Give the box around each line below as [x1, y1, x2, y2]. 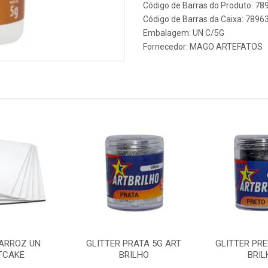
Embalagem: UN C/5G [143, 28, 224, 38]
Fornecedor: [143, 42, 190, 51]
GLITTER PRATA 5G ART [86, 238, 182, 249]
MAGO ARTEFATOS [190, 42, 263, 51]
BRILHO [118, 249, 149, 260]
